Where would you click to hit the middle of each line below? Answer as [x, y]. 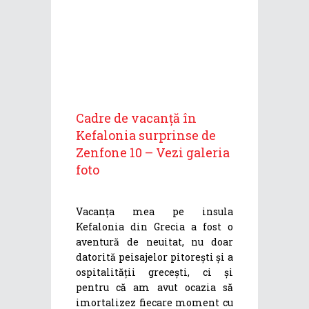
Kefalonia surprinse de [146, 136]
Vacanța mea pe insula [154, 212]
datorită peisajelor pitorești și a [154, 257]
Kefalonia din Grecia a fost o [154, 227]
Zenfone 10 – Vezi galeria [153, 153]
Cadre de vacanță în [136, 118]
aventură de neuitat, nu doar [154, 242]
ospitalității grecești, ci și [154, 272]
